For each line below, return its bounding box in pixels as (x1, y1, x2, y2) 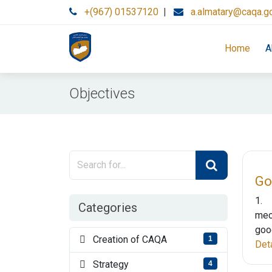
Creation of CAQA (86, 234, 167, 245)
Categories (78, 200, 137, 215)
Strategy (86, 259, 129, 270)
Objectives (69, 85, 135, 102)
